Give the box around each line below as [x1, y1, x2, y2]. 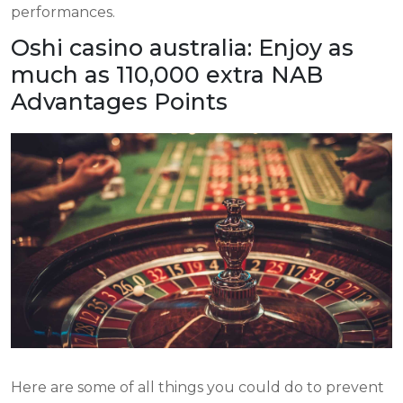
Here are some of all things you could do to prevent [11, 378, 384, 396]
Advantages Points [11, 88, 228, 115]
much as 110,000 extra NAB [11, 61, 323, 88]
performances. [11, 4, 115, 21]
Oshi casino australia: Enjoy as [11, 34, 354, 61]
